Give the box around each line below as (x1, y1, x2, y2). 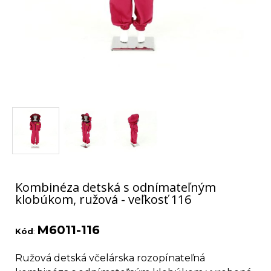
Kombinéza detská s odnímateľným (15, 178, 216, 195)
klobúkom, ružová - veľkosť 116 (15, 191, 191, 207)
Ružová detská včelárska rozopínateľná (15, 252, 205, 264)
